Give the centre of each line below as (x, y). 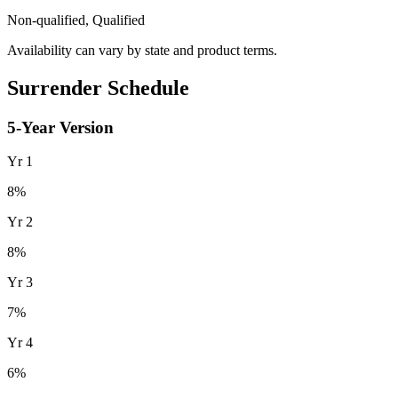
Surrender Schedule (98, 88)
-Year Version (65, 127)
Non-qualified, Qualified (76, 20)
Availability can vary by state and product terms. (142, 50)
